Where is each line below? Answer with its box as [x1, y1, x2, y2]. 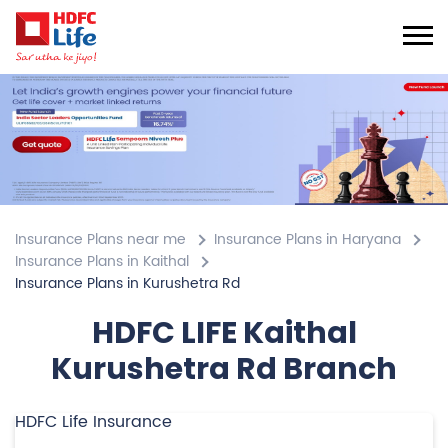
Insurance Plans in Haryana [214, 228, 401, 252]
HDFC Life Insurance [15, 409, 172, 436]
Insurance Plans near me [15, 228, 186, 252]
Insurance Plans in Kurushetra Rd [15, 272, 240, 296]
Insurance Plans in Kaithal [15, 250, 189, 274]
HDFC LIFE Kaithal [91, 312, 357, 355]
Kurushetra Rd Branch [51, 348, 397, 391]
